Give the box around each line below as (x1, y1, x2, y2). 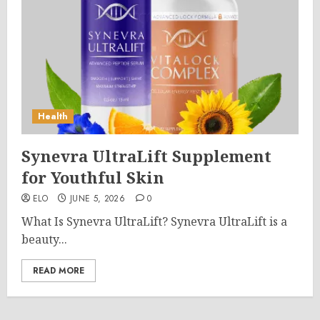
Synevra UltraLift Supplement (21, 145, 271, 166)
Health (38, 110, 68, 123)
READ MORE (33, 264, 84, 277)
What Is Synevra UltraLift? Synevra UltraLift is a (21, 214, 287, 229)
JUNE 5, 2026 (69, 192, 126, 205)
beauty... (21, 231, 67, 247)
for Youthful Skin (21, 166, 164, 188)
